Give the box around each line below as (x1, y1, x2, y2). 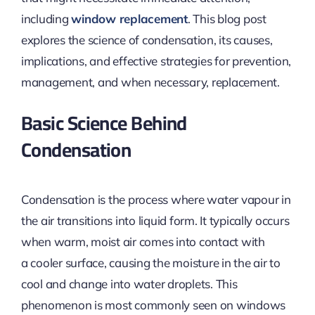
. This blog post (187, 11, 266, 27)
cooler (30, 255, 63, 271)
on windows (217, 297, 286, 313)
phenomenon (20, 297, 95, 313)
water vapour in (204, 192, 291, 207)
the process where (108, 192, 205, 207)
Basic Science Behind (20, 105, 187, 142)
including (20, 11, 72, 27)
